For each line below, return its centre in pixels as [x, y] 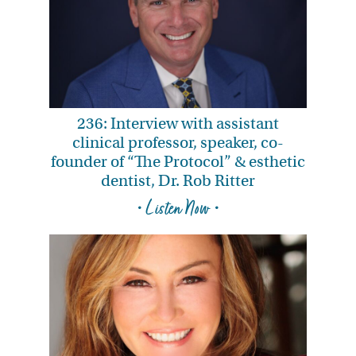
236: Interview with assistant [178, 124]
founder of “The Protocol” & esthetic [178, 162]
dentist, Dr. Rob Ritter [178, 181]
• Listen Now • [178, 209]
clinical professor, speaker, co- [178, 143]
